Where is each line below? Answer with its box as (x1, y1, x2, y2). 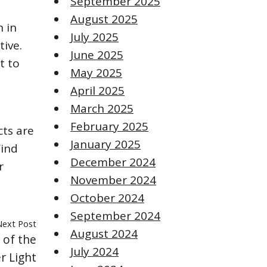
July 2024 (70, 244, 119, 260)
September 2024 (70, 208, 160, 224)
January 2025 (70, 136, 141, 153)
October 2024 (70, 190, 144, 206)
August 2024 (70, 226, 138, 242)
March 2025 (70, 101, 133, 117)
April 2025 (70, 83, 125, 99)
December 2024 (70, 154, 156, 170)
